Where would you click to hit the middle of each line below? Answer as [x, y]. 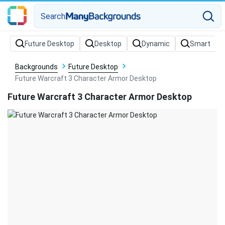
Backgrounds [37, 67]
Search [53, 16]
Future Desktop [93, 67]
